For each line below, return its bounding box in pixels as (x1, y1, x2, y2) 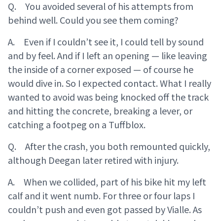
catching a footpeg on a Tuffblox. (8, 118, 146, 131)
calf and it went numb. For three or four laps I (8, 189, 195, 202)
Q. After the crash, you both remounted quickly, (8, 140, 210, 153)
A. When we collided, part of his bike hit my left (8, 175, 206, 188)
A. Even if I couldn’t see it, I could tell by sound (8, 35, 204, 48)
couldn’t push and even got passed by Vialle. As (8, 203, 202, 216)
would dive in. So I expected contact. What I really (8, 76, 211, 90)
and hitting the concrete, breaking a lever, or (8, 104, 192, 117)
